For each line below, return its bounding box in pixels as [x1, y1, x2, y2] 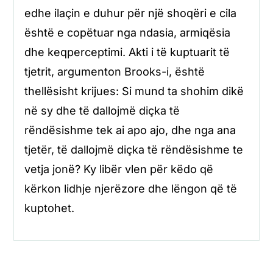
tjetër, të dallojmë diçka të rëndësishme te [24, 143, 243, 156]
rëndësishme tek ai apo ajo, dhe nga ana [24, 123, 236, 136]
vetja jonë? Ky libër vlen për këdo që [24, 162, 213, 175]
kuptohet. [24, 201, 74, 214]
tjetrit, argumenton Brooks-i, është [24, 65, 205, 78]
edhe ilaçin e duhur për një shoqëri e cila [24, 6, 236, 19]
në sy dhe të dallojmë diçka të [24, 104, 180, 117]
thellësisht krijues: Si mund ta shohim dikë [24, 84, 244, 97]
